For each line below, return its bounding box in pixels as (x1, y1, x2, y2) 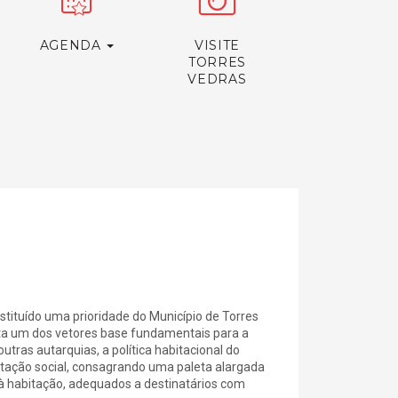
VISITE (194, 37, 241, 53)
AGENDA (39, 37, 106, 53)
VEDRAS (187, 71, 247, 87)
